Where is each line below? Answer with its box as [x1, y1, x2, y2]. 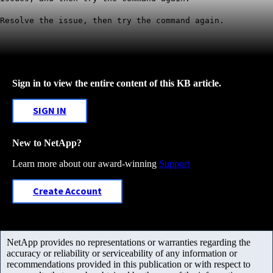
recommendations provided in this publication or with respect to [7, 258, 250, 269]
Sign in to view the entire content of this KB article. [12, 77, 221, 88]
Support [159, 158, 190, 169]
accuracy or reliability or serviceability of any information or [7, 247, 237, 258]
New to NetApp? [12, 137, 82, 148]
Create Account [33, 185, 102, 197]
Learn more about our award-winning [12, 158, 159, 169]
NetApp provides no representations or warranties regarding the [7, 236, 250, 247]
